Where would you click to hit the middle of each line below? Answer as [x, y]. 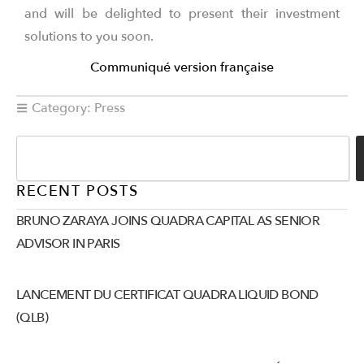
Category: [61, 108]
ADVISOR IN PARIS [68, 244]
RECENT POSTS [78, 191]
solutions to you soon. [89, 37]
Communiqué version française [182, 67]
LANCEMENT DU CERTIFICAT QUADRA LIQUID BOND [167, 295]
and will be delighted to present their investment [182, 14]
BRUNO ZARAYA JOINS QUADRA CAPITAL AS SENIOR [168, 221]
